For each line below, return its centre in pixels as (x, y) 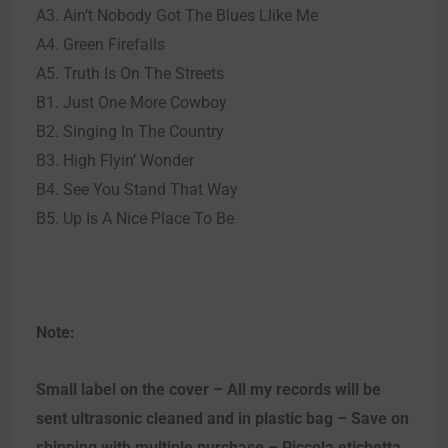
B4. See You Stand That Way (137, 189)
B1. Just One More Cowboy (131, 102)
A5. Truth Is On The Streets (130, 73)
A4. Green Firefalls (100, 44)
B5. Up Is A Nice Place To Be (135, 218)
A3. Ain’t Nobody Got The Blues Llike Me (177, 15)
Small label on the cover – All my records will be (208, 389)
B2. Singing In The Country (130, 131)
